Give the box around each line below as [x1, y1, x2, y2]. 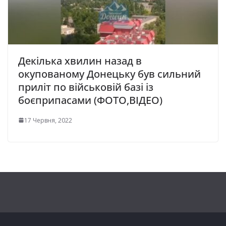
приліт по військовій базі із [18, 80, 153, 94]
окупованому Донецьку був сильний [18, 67, 201, 81]
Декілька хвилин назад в [18, 53, 142, 68]
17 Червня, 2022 [24, 116, 72, 125]
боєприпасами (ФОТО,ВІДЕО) [18, 93, 162, 107]
